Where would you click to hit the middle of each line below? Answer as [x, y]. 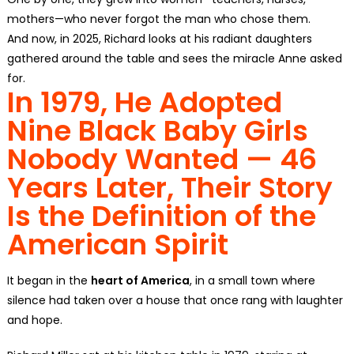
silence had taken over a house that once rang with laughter [175, 300]
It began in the [49, 280]
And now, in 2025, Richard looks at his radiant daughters [159, 38]
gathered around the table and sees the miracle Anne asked [174, 58]
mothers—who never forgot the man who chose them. [158, 19]
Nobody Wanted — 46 [162, 159]
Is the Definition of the [161, 216]
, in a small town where [252, 280]
